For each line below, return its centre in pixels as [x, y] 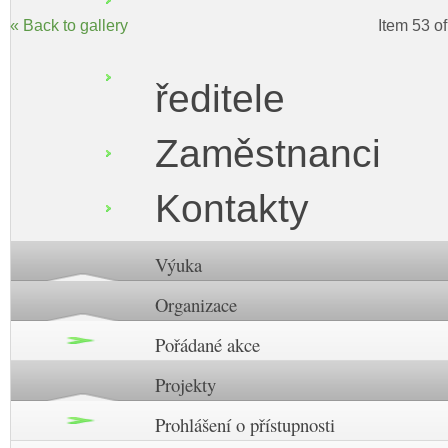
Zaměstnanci [267, 153]
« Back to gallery [69, 26]
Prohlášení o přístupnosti [244, 424]
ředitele [219, 98]
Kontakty [231, 208]
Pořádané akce [207, 344]
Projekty [185, 384]
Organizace [195, 304]
